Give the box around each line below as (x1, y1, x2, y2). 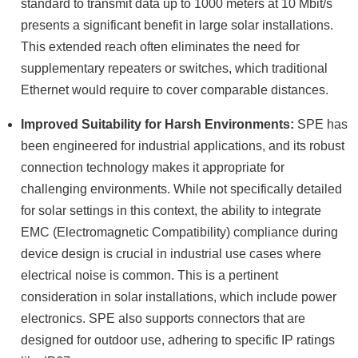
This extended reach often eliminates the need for (21, 40, 300, 54)
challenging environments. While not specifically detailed (21, 182, 342, 196)
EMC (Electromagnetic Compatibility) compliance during (21, 225, 338, 239)
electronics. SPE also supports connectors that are (21, 312, 305, 325)
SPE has (294, 117, 348, 131)
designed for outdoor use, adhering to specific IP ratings (21, 333, 335, 347)
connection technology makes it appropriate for (21, 161, 284, 174)
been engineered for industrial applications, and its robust (21, 139, 344, 153)
